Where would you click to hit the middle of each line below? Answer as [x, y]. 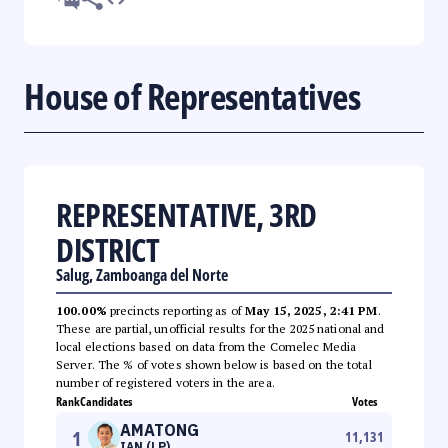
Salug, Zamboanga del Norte [142, 274]
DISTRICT [107, 249]
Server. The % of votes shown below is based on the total [214, 364]
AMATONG [159, 429]
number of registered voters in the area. [165, 382]
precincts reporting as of [176, 310]
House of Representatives [192, 96]
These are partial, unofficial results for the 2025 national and [220, 328]
